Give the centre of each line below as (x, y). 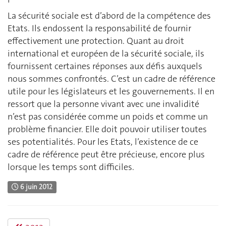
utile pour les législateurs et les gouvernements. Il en (111, 92)
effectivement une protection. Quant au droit (96, 41)
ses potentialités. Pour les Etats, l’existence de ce (103, 142)
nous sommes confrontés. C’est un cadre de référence (111, 79)
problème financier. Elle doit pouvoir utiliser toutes (107, 129)
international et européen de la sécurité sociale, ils (106, 54)
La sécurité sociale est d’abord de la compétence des (109, 16)
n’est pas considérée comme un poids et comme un (108, 117)
